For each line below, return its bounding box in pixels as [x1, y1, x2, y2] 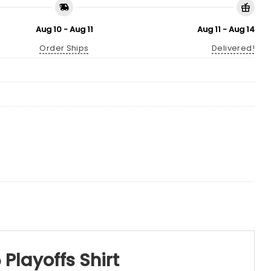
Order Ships [39, 42, 89, 54]
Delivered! [212, 42, 255, 54]
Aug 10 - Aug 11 [35, 23, 93, 35]
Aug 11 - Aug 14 [197, 23, 255, 35]
